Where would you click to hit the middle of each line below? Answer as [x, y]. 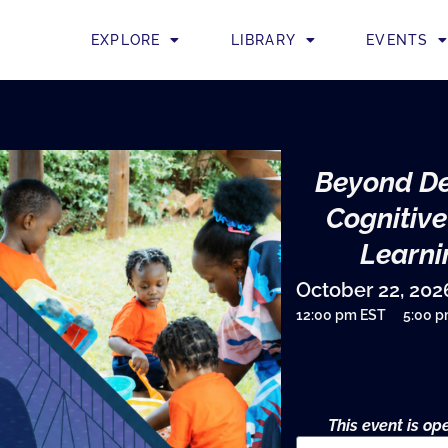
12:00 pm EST [341, 315]
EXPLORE [125, 40]
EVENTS [397, 40]
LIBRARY [263, 40]
